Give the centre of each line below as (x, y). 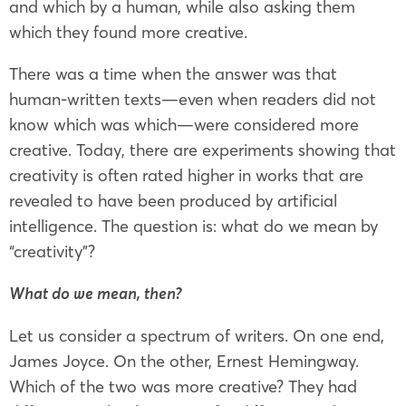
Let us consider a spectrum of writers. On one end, (197, 336)
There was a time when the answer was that (173, 74)
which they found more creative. (128, 33)
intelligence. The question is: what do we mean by (193, 227)
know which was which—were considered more (184, 125)
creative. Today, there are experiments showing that (203, 150)
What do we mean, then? (96, 295)
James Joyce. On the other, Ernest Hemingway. (184, 362)
